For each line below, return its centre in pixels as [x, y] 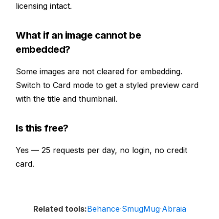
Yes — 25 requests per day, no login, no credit [101, 150]
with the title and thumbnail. [66, 99]
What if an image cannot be [78, 35]
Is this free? [42, 128]
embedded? [43, 49]
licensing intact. [44, 6]
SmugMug [141, 208]
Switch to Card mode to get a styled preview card [107, 85]
